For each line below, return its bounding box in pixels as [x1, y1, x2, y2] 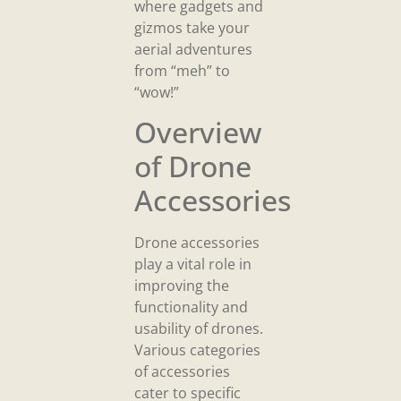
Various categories [134, 340, 260, 361]
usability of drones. [134, 319, 263, 339]
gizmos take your [134, 17, 250, 38]
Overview [134, 113, 261, 152]
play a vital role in [134, 254, 252, 275]
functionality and [134, 297, 248, 318]
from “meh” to [134, 60, 230, 81]
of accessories [134, 362, 230, 382]
